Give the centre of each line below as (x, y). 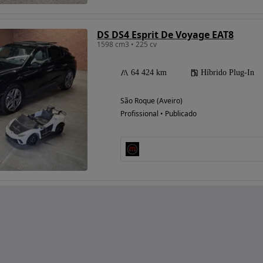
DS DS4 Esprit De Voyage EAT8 (165, 35)
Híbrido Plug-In (227, 73)
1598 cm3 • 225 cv (127, 45)
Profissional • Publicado (159, 114)
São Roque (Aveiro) (151, 101)
